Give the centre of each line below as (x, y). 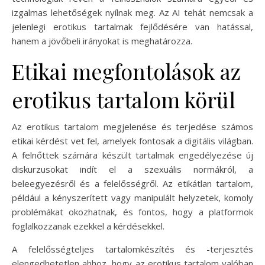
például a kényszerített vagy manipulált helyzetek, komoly (132, 197)
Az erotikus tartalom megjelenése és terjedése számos (132, 126)
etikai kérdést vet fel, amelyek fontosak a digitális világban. (132, 140)
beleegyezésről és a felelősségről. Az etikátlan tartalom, (132, 183)
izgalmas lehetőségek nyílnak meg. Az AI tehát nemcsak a (132, 12)
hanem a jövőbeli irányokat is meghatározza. (102, 41)
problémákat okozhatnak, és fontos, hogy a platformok (132, 211)
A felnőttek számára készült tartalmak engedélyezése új (132, 155)
